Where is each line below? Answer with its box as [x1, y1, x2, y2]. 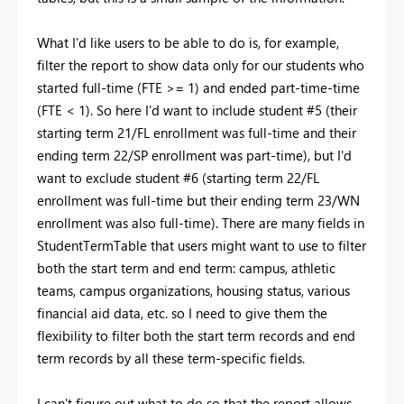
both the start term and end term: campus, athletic [37, 258, 335, 277]
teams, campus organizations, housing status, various [37, 280, 350, 299]
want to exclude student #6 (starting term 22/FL [37, 168, 319, 187]
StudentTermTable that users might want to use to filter [37, 235, 366, 254]
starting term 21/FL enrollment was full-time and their [37, 123, 356, 142]
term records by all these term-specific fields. [37, 348, 305, 367]
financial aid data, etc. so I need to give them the [37, 303, 327, 322]
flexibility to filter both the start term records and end [37, 326, 355, 344]
